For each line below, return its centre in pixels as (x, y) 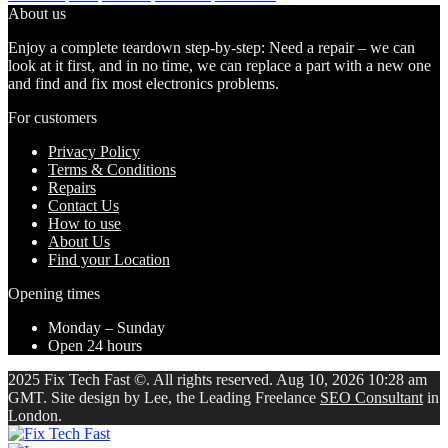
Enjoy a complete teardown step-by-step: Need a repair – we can (211, 47)
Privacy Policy (94, 151)
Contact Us (83, 205)
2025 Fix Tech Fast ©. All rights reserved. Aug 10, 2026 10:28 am (217, 379)
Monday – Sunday (106, 327)
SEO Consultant (371, 397)
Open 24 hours (95, 345)
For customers (52, 117)
